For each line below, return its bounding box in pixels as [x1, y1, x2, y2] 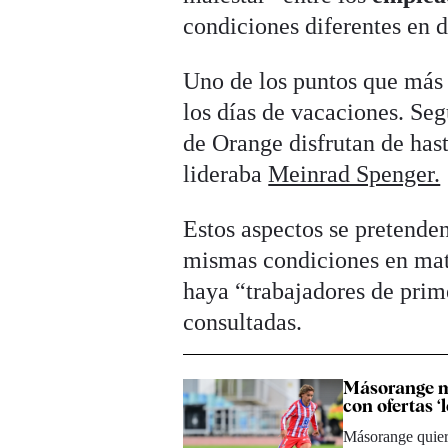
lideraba [183, 160, 269, 187]
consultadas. [183, 308, 303, 335]
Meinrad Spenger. [268, 160, 441, 187]
